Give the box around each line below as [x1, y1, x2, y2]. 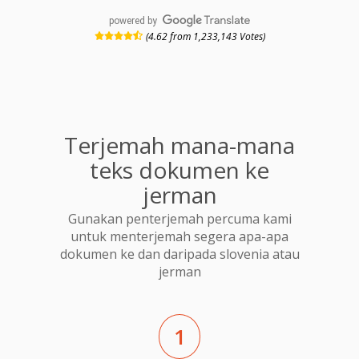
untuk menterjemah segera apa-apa [71, 228, 288, 246]
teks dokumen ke [90, 154, 269, 185]
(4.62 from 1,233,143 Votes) [145, 29, 265, 43]
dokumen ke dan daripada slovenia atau [59, 245, 300, 264]
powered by [109, 14, 158, 26]
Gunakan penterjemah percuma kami [67, 210, 292, 228]
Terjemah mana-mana [64, 129, 295, 160]
